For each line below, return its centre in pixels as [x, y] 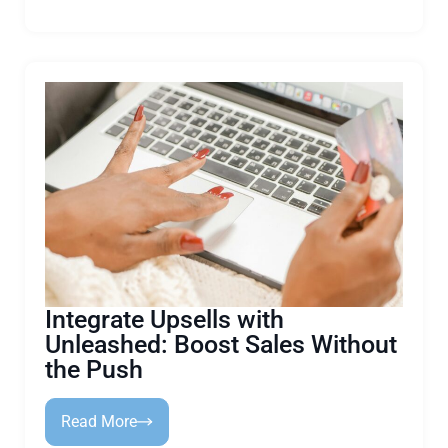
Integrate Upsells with [164, 319]
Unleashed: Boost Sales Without [221, 344]
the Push [94, 369]
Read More [99, 421]
